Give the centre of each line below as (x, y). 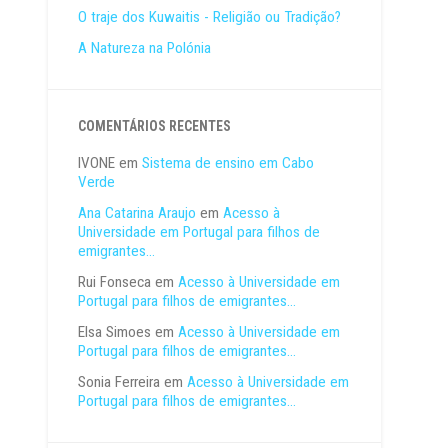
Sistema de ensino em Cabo (228, 162)
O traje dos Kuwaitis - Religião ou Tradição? (210, 16)
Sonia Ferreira (119, 381)
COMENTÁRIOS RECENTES (155, 125)
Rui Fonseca (115, 281)
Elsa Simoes (115, 331)
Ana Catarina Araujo (137, 212)
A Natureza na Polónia (145, 47)
